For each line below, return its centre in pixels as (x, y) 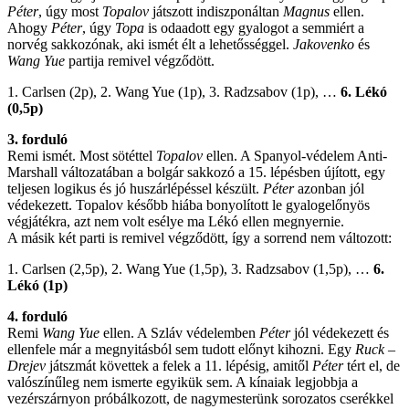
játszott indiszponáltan (216, 11)
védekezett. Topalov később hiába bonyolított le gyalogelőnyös (189, 204)
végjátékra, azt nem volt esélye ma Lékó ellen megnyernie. (176, 221)
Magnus (306, 11)
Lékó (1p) (37, 285)
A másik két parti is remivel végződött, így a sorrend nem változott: (199, 237)
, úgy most (70, 11)
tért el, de (372, 365)
